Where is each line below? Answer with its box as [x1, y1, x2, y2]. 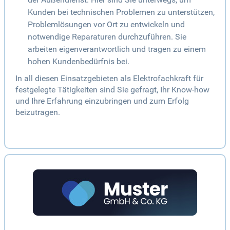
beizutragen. [15, 107, 60, 118]
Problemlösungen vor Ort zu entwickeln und [28, 20, 185, 30]
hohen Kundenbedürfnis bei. [28, 56, 129, 67]
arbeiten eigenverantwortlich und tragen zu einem [28, 44, 206, 54]
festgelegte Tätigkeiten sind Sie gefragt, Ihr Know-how [15, 85, 209, 95]
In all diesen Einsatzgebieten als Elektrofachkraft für [15, 73, 203, 84]
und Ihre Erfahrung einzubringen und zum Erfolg [15, 96, 189, 106]
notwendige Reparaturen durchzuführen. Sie [28, 32, 186, 42]
